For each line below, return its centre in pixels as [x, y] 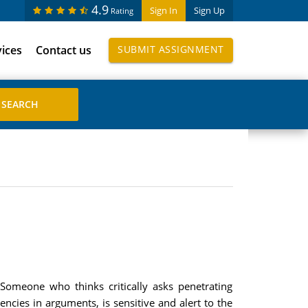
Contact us [64, 50]
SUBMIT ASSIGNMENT [171, 49]
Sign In [163, 10]
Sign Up [209, 10]
